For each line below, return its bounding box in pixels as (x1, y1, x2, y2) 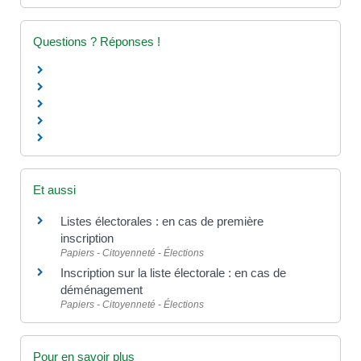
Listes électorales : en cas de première (60, 214, 263, 229)
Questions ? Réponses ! (33, 34, 160, 48)
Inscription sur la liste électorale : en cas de (60, 266, 286, 280)
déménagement (60, 283, 143, 297)
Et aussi (33, 183, 76, 197)
